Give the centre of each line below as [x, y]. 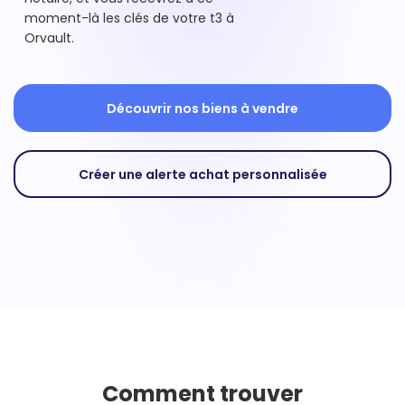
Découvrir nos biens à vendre [202, 108]
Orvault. [51, 38]
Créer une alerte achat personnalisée [202, 174]
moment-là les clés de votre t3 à [129, 19]
